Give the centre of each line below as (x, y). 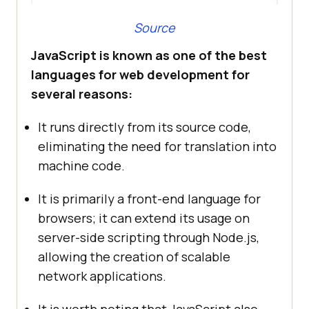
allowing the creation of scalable (134, 256)
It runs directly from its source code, (144, 127)
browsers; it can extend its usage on (144, 218)
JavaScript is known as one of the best (149, 55)
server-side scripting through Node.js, (149, 237)
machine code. (81, 165)
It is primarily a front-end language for (149, 198)
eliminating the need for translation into (157, 146)
